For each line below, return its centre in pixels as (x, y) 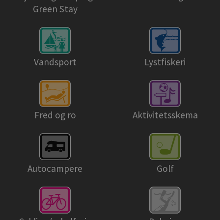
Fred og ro (55, 115)
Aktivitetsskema (165, 115)
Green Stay (55, 9)
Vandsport (55, 62)
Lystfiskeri (165, 62)
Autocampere (55, 168)
